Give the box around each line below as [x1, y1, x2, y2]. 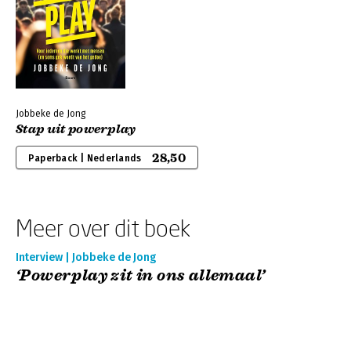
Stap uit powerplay [16, 121, 136, 137]
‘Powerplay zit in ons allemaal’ [16, 266, 266, 285]
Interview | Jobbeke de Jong [16, 251, 156, 264]
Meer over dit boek [16, 214, 190, 241]
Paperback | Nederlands [28, 153, 142, 164]
